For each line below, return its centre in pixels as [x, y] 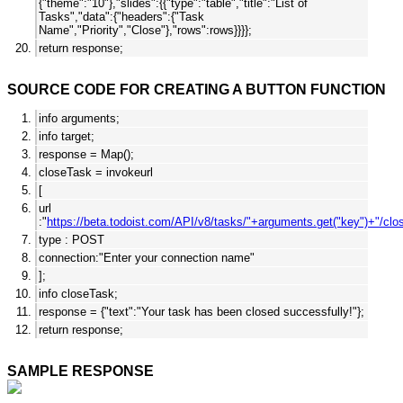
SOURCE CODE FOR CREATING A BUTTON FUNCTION [197, 90]
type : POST [72, 240]
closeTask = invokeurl [96, 173]
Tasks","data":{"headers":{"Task [121, 17]
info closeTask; [78, 294]
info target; [67, 137]
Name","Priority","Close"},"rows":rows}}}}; [145, 31]
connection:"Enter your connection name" [147, 258]
